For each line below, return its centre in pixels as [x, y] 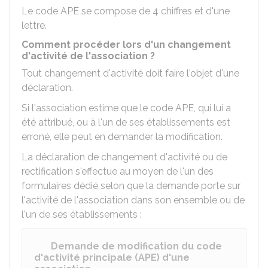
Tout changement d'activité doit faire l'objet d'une [130, 73]
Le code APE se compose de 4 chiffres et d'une [126, 11]
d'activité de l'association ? [88, 56]
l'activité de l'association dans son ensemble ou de [133, 200]
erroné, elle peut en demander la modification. [122, 137]
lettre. [34, 25]
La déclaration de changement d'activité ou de [124, 157]
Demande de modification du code [136, 246]
